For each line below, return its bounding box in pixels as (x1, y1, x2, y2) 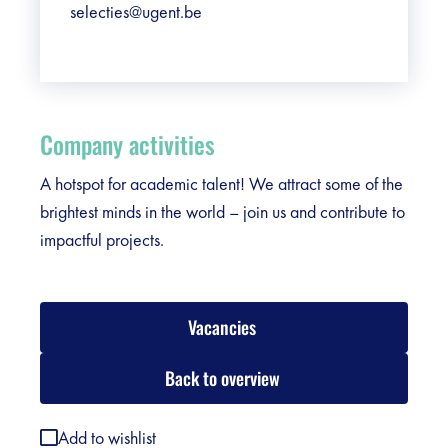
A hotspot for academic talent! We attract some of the (40, 172, 403, 195)
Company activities (40, 126, 215, 162)
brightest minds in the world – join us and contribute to (40, 200, 405, 223)
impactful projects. (40, 228, 164, 251)
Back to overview (164, 365, 280, 391)
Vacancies (188, 314, 256, 340)
